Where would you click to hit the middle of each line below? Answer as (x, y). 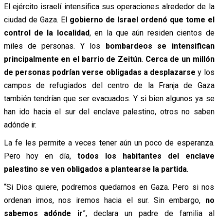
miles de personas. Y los (54, 46)
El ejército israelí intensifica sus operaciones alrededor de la (109, 6)
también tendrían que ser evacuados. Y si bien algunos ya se (109, 98)
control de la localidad (46, 33)
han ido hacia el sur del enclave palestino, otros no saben (109, 111)
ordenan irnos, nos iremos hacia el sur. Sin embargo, (104, 200)
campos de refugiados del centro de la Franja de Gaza (109, 85)
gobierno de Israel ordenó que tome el (142, 19)
